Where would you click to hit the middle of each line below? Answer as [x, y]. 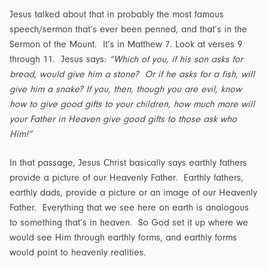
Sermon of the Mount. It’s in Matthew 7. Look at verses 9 [126, 45]
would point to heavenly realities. [78, 252]
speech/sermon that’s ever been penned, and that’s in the [128, 30]
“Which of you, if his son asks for [176, 60]
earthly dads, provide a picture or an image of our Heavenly [133, 192]
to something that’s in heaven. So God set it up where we [129, 222]
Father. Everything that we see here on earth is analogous [129, 207]
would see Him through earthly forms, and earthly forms [123, 237]
